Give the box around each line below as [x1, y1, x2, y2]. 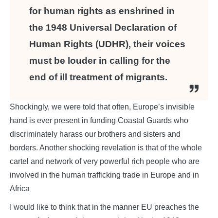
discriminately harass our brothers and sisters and [10, 130, 181, 139]
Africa [10, 184, 30, 193]
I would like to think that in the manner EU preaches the [10, 203, 199, 212]
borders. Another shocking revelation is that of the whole [10, 144, 202, 152]
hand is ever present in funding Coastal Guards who [10, 116, 188, 125]
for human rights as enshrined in [29, 6, 175, 17]
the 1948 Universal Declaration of [29, 22, 177, 33]
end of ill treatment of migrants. [29, 72, 167, 83]
